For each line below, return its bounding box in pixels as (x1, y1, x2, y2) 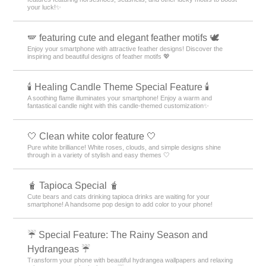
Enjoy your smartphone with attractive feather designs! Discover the (27, 45, 223, 52)
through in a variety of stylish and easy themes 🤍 (27, 151, 170, 159)
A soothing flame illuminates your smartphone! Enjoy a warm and (27, 94, 213, 102)
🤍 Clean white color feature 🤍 (27, 131, 157, 141)
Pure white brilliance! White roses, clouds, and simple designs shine (27, 143, 221, 151)
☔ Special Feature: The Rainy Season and (27, 229, 208, 240)
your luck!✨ (27, 3, 62, 11)
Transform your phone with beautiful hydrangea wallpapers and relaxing (27, 256, 233, 264)
